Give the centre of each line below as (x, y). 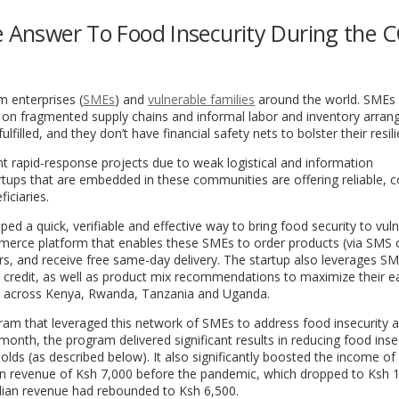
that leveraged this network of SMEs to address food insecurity (207, 322)
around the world (306, 99)
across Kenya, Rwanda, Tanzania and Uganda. (138, 293)
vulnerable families (201, 99)
